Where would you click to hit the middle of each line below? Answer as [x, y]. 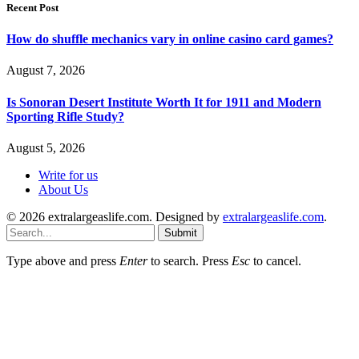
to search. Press [190, 260]
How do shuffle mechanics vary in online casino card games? [170, 39]
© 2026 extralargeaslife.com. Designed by [115, 216]
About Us [63, 189]
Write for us [68, 175]
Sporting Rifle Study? [65, 116]
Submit [181, 232]
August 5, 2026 [46, 147]
